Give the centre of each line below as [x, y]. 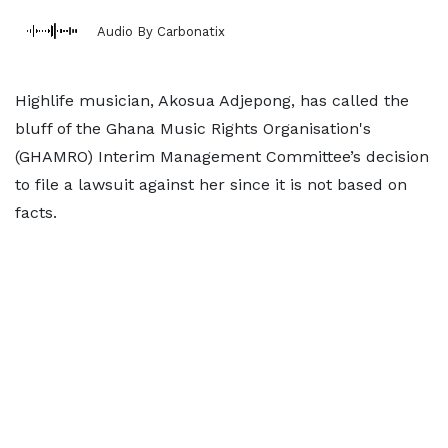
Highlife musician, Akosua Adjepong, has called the [212, 100]
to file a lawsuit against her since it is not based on [211, 184]
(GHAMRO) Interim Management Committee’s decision [222, 156]
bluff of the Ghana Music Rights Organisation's [193, 128]
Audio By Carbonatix [161, 31]
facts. [36, 212]
